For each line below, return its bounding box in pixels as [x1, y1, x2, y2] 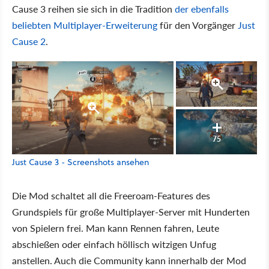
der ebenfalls [175, 1, 229, 16]
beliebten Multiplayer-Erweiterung [12, 17, 157, 32]
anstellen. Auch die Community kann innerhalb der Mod [12, 253, 246, 268]
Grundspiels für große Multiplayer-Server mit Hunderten [12, 205, 250, 219]
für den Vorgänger [157, 17, 238, 32]
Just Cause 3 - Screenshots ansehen [12, 156, 149, 169]
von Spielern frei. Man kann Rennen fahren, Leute [12, 221, 219, 235]
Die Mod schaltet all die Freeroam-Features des [12, 189, 210, 203]
